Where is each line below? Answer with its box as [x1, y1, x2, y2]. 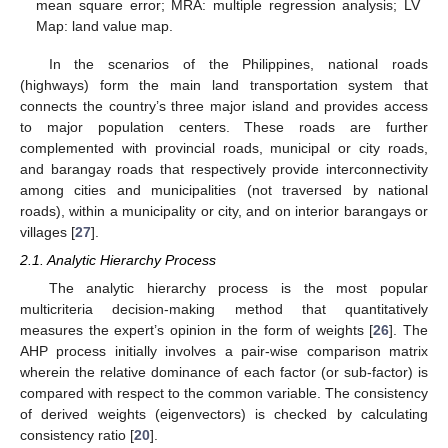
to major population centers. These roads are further [20, 118, 428, 135]
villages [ [20, 223, 75, 240]
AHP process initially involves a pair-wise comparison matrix [20, 343, 428, 360]
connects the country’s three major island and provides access [20, 97, 428, 114]
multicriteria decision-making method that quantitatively [20, 301, 428, 318]
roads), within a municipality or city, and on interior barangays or [20, 202, 428, 219]
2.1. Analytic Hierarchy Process [20, 252, 216, 269]
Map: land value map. [36, 17, 174, 34]
